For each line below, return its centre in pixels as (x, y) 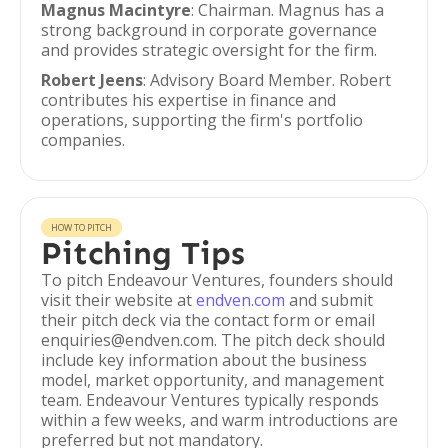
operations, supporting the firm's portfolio (202, 120)
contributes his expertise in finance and (188, 100)
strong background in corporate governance (209, 30)
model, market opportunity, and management (212, 380)
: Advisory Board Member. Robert (267, 80)
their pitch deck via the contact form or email (208, 320)
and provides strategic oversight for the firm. (209, 50)
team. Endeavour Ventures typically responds (210, 400)
